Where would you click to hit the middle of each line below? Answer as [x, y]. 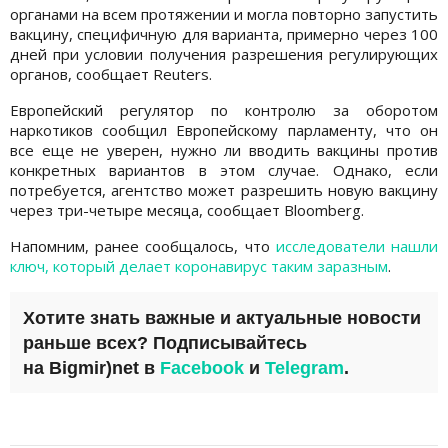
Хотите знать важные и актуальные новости [222, 317]
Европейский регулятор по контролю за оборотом [224, 109]
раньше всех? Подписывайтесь [165, 342]
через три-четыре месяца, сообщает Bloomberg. [189, 209]
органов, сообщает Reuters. [113, 73]
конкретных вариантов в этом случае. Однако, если [224, 169]
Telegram [304, 367]
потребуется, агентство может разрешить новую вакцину [224, 189]
